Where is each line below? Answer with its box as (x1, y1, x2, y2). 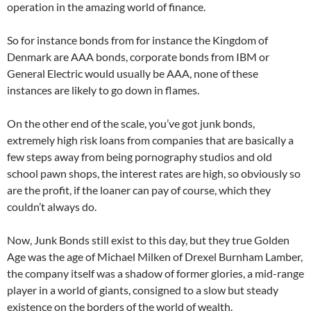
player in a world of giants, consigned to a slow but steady (7, 283, 278, 297)
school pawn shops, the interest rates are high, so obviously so (7, 167, 301, 180)
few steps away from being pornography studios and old (7, 150, 272, 164)
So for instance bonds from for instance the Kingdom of (7, 33, 268, 47)
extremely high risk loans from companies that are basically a (7, 133, 294, 147)
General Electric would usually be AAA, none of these (7, 67, 258, 81)
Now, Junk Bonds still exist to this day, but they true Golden (7, 233, 289, 247)
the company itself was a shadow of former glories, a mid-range (7, 267, 304, 280)
